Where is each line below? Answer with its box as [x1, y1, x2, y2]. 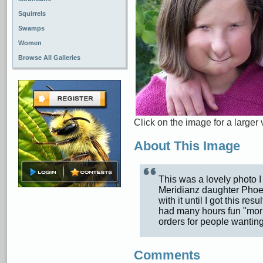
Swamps [18, 25, 45, 32]
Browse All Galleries [18, 54, 80, 61]
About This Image [134, 139, 240, 153]
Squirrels [18, 10, 46, 17]
